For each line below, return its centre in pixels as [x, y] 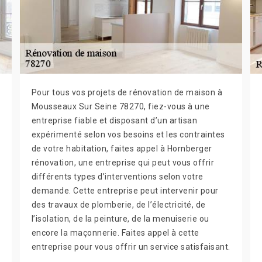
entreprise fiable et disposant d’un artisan [114, 121]
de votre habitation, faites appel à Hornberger [122, 149]
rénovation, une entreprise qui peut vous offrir [123, 163]
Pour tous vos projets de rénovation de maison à [127, 93]
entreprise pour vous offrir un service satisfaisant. [131, 247]
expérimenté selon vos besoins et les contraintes [128, 135]
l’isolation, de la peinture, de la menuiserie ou [120, 219]
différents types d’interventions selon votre [117, 177]
